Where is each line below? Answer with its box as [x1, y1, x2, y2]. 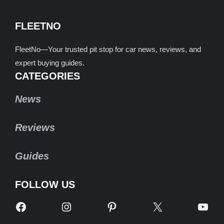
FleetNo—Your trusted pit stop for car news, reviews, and [15, 44, 201, 53]
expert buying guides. [15, 58, 84, 67]
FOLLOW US [15, 178, 75, 190]
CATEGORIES [15, 70, 80, 81]
